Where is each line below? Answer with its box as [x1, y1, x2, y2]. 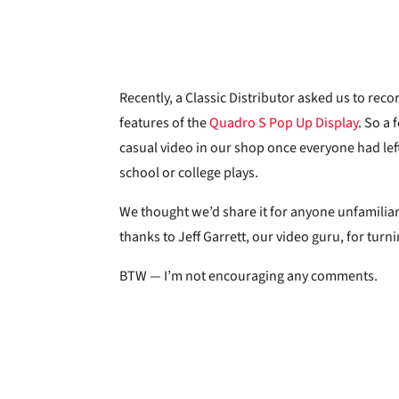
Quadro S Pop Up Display [209, 112, 359, 133]
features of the [119, 112, 210, 133]
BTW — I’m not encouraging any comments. [119, 265, 379, 286]
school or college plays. [119, 162, 259, 183]
